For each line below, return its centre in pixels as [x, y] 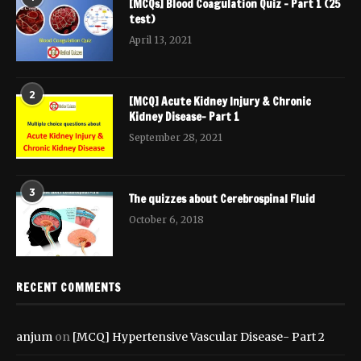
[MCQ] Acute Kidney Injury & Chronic [220, 102]
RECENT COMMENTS [69, 288]
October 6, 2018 [166, 220]
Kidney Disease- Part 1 [184, 117]
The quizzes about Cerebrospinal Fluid [222, 199]
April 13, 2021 [160, 40]
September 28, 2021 [176, 138]
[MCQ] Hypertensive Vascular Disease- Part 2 [199, 337]
